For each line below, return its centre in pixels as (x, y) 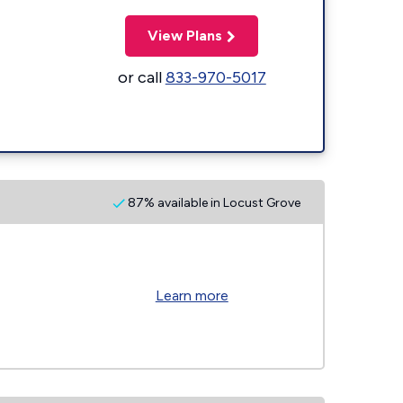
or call (141, 77)
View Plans (185, 35)
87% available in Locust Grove (213, 202)
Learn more (192, 296)
